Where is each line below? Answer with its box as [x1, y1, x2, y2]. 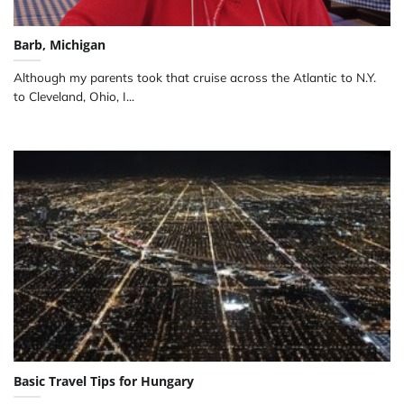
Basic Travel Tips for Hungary [14, 372, 194, 390]
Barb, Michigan [14, 35, 106, 53]
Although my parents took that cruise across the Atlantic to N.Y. [14, 69, 376, 85]
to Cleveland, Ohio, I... [14, 87, 134, 104]
